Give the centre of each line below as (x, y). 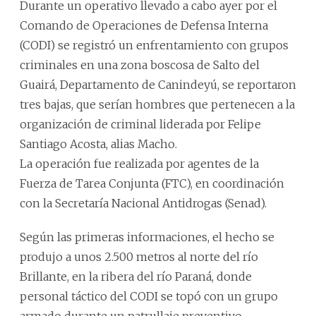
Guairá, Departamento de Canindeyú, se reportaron (158, 84)
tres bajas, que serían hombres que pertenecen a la (157, 104)
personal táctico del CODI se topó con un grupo (149, 296)
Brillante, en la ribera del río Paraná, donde (136, 276)
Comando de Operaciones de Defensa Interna (144, 25)
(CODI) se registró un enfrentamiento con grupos (154, 45)
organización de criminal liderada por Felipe (140, 124)
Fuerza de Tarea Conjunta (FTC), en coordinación (152, 183)
